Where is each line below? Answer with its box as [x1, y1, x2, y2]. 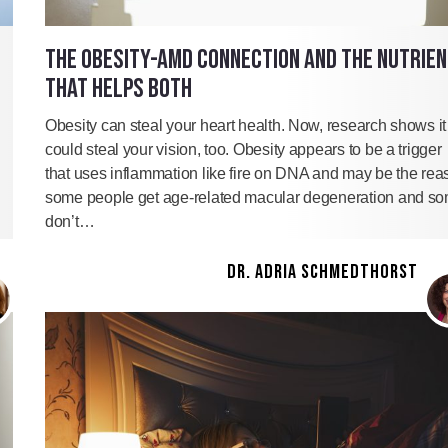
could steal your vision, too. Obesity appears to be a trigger [45, 140, 442, 158]
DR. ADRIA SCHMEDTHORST [227, 259, 418, 284]
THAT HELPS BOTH [45, 72, 192, 105]
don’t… [45, 212, 95, 230]
